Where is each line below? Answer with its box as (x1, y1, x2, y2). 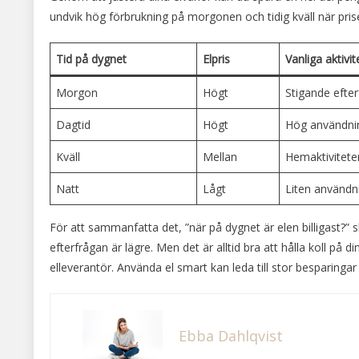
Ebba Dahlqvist (179, 325, 283, 345)
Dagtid (56, 116, 91, 132)
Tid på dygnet (56, 50, 127, 67)
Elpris (203, 50, 230, 67)
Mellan (203, 148, 237, 164)
